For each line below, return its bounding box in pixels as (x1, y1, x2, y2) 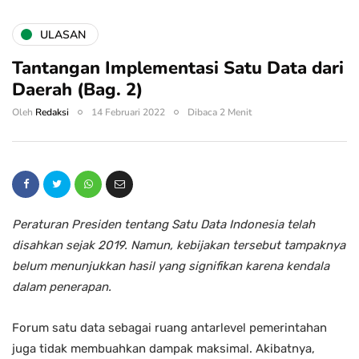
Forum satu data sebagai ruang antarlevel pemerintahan (12, 321, 327, 336)
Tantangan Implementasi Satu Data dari (12, 56, 344, 81)
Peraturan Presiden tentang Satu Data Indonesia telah (12, 217, 315, 232)
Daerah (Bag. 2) (12, 78, 143, 103)
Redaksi (35, 106, 69, 119)
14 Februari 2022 (91, 106, 165, 119)
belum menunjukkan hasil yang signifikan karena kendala (12, 259, 329, 274)
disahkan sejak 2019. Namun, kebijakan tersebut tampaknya (12, 238, 345, 253)
